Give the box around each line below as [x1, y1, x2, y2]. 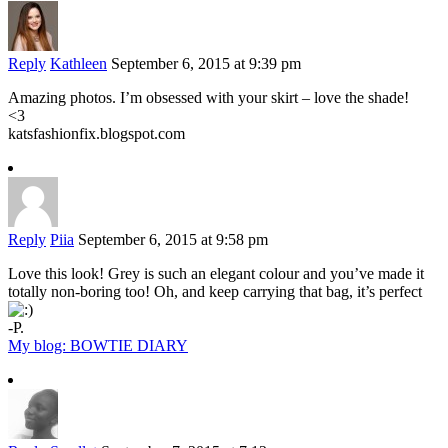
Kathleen [50, 55, 107, 73]
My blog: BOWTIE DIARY [8, 337, 188, 355]
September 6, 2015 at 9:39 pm [111, 55, 301, 73]
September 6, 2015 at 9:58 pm [78, 231, 268, 249]
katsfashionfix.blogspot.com [8, 125, 185, 143]
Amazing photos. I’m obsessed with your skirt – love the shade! [8, 89, 409, 107]
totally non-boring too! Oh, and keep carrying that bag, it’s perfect [8, 283, 422, 301]
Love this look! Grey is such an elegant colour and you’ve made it [8, 265, 424, 283]
